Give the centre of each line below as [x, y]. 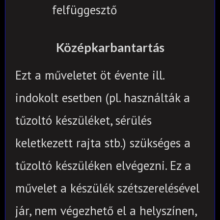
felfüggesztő [84, 10]
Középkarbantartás [110, 47]
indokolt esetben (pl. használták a [103, 97]
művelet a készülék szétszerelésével [107, 188]
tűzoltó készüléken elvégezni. [91, 165]
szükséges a [160, 143]
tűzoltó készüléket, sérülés [83, 120]
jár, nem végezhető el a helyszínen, [106, 210]
